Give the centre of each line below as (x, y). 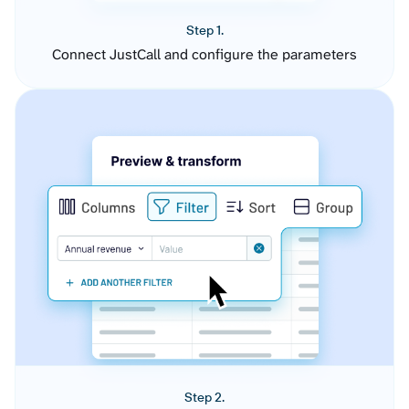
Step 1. (204, 31)
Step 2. (204, 398)
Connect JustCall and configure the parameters (204, 55)
